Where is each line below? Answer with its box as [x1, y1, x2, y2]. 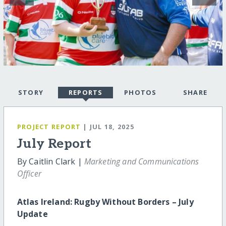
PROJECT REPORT [17, 122, 81, 131]
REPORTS [68, 87, 103, 97]
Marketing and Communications [84, 155, 199, 167]
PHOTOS [124, 87, 157, 97]
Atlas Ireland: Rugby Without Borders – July [17, 196, 194, 207]
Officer [17, 167, 41, 179]
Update [17, 208, 48, 219]
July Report [17, 136, 92, 152]
